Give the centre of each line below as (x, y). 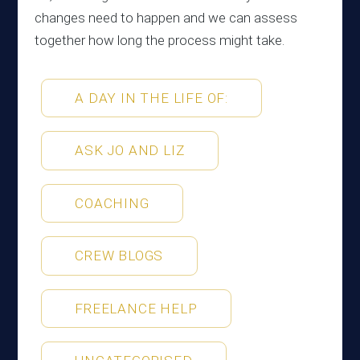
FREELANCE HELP (136, 308)
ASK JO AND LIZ (130, 151)
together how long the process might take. (159, 40)
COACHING (112, 203)
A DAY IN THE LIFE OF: (152, 98)
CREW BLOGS (119, 256)
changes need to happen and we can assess (166, 17)
